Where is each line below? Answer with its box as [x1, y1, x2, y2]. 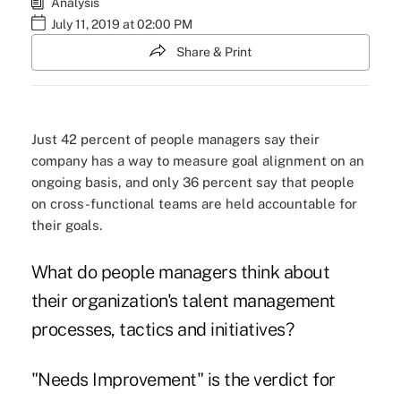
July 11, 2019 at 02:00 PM [50, 17, 192, 31]
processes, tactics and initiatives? [30, 319, 294, 341]
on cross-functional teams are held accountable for [30, 196, 357, 212]
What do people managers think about [30, 261, 330, 284]
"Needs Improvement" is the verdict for [30, 369, 336, 391]
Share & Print [176, 45, 252, 59]
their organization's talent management [30, 290, 336, 312]
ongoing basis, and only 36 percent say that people [30, 175, 354, 191]
